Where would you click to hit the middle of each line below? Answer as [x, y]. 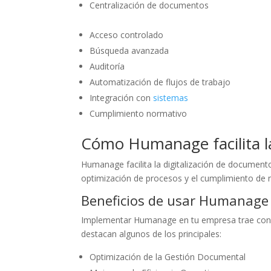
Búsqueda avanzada [129, 50]
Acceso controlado [127, 34]
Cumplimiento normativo [139, 113]
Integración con [122, 97]
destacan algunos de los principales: [152, 233]
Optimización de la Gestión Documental [168, 256]
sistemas [171, 97]
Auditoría [107, 66]
